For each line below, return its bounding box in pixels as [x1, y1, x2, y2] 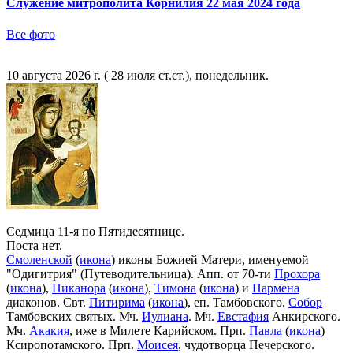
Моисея [137, 337, 178, 351]
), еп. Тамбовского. [184, 295, 288, 309]
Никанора [52, 281, 106, 295]
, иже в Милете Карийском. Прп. [69, 323, 249, 337]
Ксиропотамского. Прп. [6, 337, 137, 351]
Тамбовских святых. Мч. [6, 309, 142, 323]
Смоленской [6, 252, 72, 266]
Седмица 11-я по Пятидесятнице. [6, 224, 184, 238]
